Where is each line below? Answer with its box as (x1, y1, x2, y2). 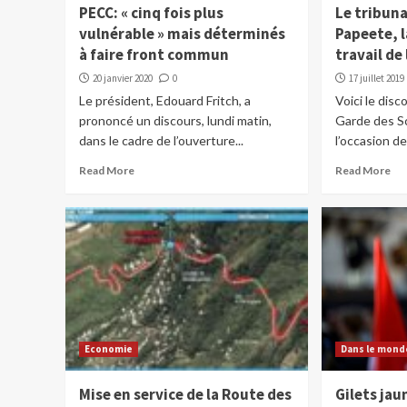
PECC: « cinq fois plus (79, 3, 223, 24)
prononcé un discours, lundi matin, (79, 113, 272, 129)
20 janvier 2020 (93, 72, 153, 85)
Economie (84, 342, 133, 356)
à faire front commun (79, 45, 229, 65)
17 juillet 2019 (349, 72, 405, 85)
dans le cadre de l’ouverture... (79, 133, 243, 149)
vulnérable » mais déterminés (79, 24, 285, 45)
